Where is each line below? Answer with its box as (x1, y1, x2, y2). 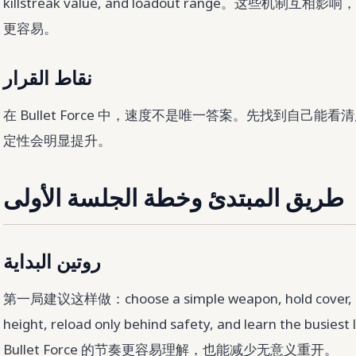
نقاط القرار (3, 70, 92, 89)
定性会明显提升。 (3, 131, 111, 149)
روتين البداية (3, 253, 101, 273)
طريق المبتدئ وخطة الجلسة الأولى (3, 188, 344, 211)
